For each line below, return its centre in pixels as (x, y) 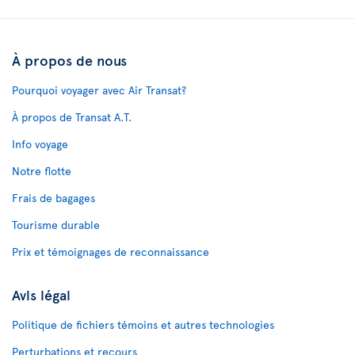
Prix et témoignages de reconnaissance (111, 252)
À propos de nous (69, 60)
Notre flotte (42, 171)
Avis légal (41, 295)
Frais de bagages (53, 198)
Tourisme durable (56, 225)
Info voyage (40, 144)
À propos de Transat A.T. (72, 117)
